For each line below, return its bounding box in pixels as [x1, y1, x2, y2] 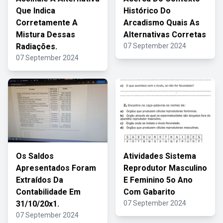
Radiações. [16, 42, 57, 51]
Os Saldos [16, 151, 54, 161]
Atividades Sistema [123, 151, 196, 161]
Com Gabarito [123, 187, 175, 197]
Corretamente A [16, 18, 78, 27]
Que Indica [16, 6, 55, 15]
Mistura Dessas [16, 30, 75, 39]
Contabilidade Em [16, 187, 81, 197]
